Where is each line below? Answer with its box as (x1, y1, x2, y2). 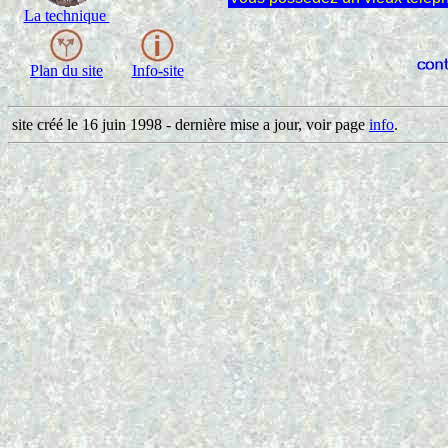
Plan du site (30, 62, 103, 79)
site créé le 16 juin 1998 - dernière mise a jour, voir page (8, 116, 369, 133)
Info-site (131, 62, 184, 79)
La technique (23, 7, 110, 24)
